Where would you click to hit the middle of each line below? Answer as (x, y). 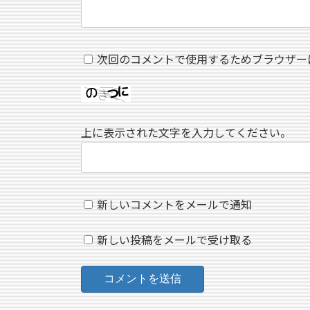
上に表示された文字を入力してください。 (186, 132)
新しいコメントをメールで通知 (174, 205)
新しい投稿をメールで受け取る (174, 240)
